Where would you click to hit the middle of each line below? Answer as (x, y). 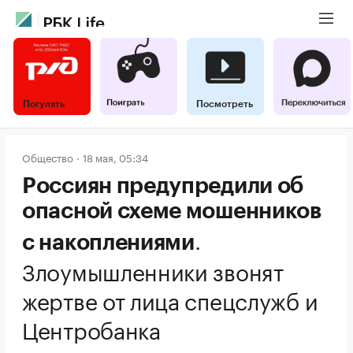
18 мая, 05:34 (115, 157)
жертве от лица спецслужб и (170, 299)
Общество (48, 157)
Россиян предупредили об (163, 186)
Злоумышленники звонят (153, 269)
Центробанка (91, 328)
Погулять (44, 104)
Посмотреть (225, 104)
